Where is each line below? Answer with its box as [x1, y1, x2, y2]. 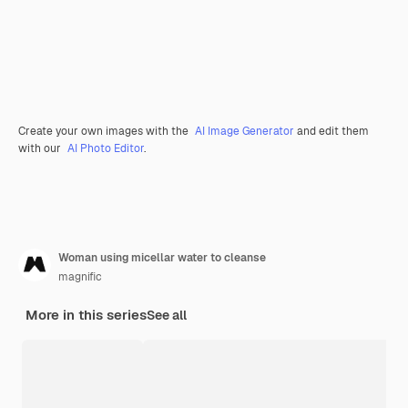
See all [147, 306, 187, 323]
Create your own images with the [18, 123, 191, 138]
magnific [58, 269, 102, 284]
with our [18, 140, 64, 156]
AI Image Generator [195, 123, 294, 138]
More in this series [25, 305, 147, 323]
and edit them [294, 123, 369, 138]
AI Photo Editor [67, 140, 144, 156]
